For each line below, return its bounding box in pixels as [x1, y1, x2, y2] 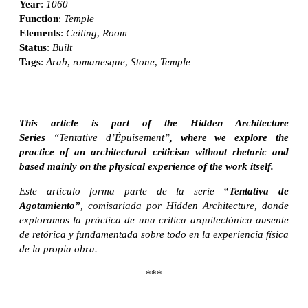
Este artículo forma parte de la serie [19, 185, 224, 197]
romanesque [73, 56, 125, 67]
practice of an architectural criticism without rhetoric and [19, 146, 289, 157]
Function [19, 12, 58, 24]
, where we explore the [169, 131, 289, 143]
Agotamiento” [19, 199, 80, 211]
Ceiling [66, 27, 97, 38]
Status [19, 41, 47, 53]
